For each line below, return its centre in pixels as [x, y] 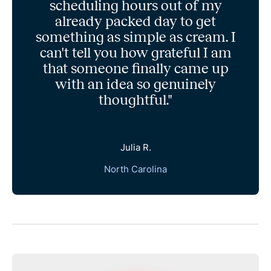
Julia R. [135, 148]
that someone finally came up [135, 69]
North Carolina [135, 170]
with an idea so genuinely [135, 84]
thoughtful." [135, 100]
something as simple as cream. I [135, 37]
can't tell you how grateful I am [135, 53]
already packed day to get [135, 21]
